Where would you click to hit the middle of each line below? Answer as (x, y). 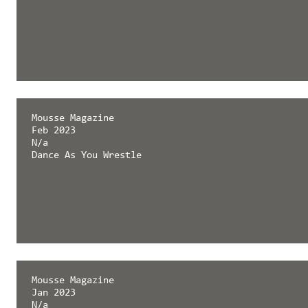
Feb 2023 (53, 131)
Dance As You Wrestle (86, 156)
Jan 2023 (53, 294)
